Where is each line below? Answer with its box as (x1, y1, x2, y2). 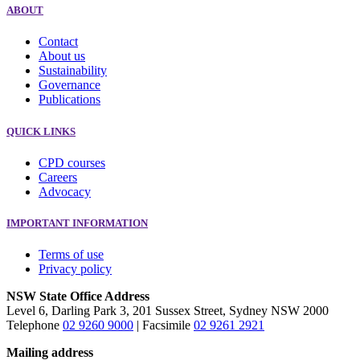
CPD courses (39, 155, 105, 170)
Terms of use (39, 247, 104, 262)
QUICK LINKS (6, 125, 76, 137)
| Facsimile (133, 318, 194, 333)
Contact (39, 35, 78, 49)
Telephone (6, 318, 63, 333)
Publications (39, 92, 100, 107)
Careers (39, 170, 77, 184)
